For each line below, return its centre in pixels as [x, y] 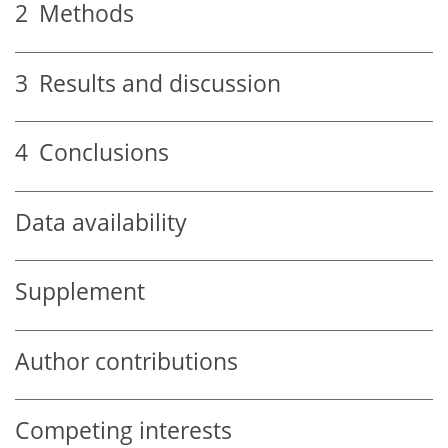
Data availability [101, 222]
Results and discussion [154, 83]
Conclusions [98, 153]
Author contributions [126, 361]
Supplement [80, 292]
